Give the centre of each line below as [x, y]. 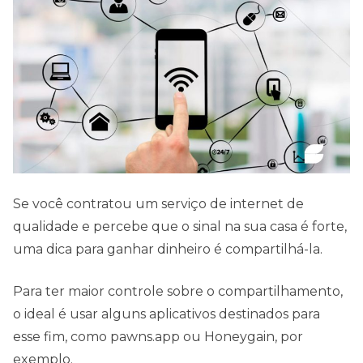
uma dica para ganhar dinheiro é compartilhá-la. [168, 250]
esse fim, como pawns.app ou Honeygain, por [158, 337]
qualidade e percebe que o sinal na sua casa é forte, [180, 227]
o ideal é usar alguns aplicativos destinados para [167, 314]
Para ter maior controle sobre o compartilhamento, [178, 292]
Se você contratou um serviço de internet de [158, 204]
